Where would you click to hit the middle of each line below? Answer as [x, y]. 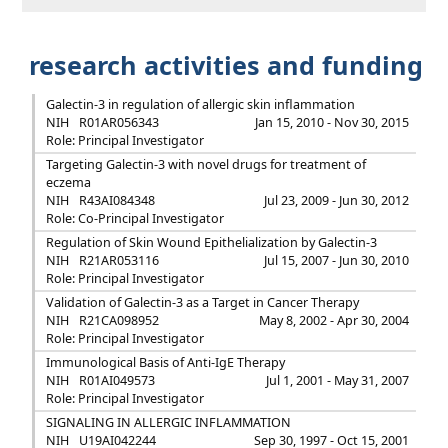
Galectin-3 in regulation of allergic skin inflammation [200, 104]
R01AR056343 [118, 122]
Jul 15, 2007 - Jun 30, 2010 [337, 260]
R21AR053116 [118, 260]
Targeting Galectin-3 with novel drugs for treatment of [205, 164]
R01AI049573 [116, 380]
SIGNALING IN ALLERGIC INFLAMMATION [168, 422]
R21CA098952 [118, 320]
